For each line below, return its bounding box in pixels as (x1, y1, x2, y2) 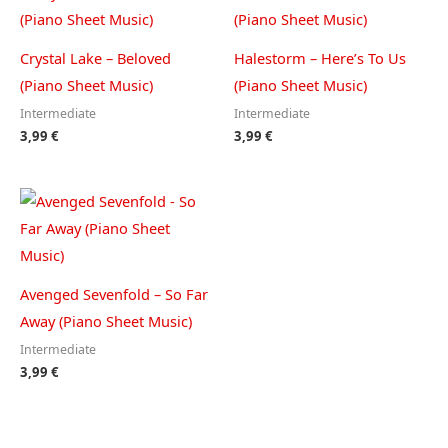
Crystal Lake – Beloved (20, 47, 171, 68)
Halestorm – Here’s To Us (234, 47, 406, 68)
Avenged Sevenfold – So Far (20, 283, 208, 304)
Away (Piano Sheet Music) (20, 310, 192, 331)
